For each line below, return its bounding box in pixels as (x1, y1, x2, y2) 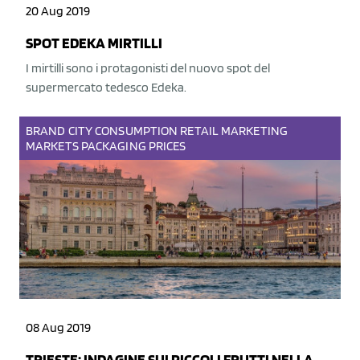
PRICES (148, 138, 186, 153)
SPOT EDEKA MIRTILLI (26, 34, 162, 52)
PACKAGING (80, 138, 146, 153)
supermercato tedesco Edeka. (26, 80, 186, 95)
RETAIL (180, 123, 219, 138)
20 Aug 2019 (26, 3, 90, 18)
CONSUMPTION (95, 123, 178, 138)
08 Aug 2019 (26, 320, 91, 336)
